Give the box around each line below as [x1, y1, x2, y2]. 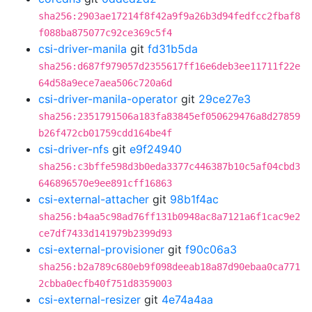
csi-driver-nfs [38, 142, 109, 156]
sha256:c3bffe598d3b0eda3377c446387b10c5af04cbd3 [38, 161, 300, 172]
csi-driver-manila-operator [38, 92, 178, 106]
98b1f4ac [170, 192, 219, 206]
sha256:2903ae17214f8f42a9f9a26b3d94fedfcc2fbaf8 [38, 10, 300, 22]
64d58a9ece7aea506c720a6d [38, 77, 172, 88]
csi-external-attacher [38, 192, 149, 206]
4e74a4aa [162, 292, 213, 306]
